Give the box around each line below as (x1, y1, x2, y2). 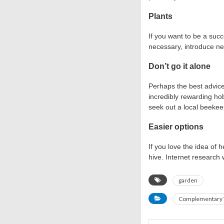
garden (178, 176, 197, 184)
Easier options (148, 122, 203, 131)
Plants (148, 11, 172, 20)
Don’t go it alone (148, 61, 210, 70)
